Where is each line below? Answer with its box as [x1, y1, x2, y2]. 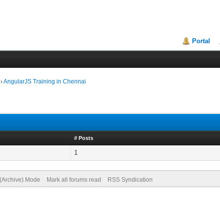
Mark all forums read [46, 176, 101, 183]
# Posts [74, 135, 94, 141]
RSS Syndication [107, 176, 153, 183]
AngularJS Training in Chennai [3, 78, 86, 85]
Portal [192, 37, 211, 45]
